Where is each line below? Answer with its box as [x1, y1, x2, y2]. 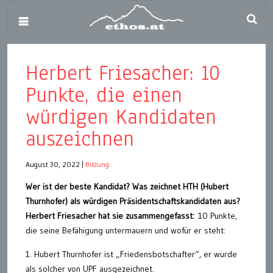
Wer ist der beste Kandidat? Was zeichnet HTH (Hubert [26, 181, 229, 192]
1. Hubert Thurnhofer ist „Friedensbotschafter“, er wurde [26, 249, 237, 260]
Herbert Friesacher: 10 [26, 58, 220, 87]
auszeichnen [26, 124, 134, 153]
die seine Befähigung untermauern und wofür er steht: [26, 225, 225, 236]
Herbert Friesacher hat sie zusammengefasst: [26, 210, 198, 221]
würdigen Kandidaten [26, 102, 216, 131]
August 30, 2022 [26, 160, 80, 169]
